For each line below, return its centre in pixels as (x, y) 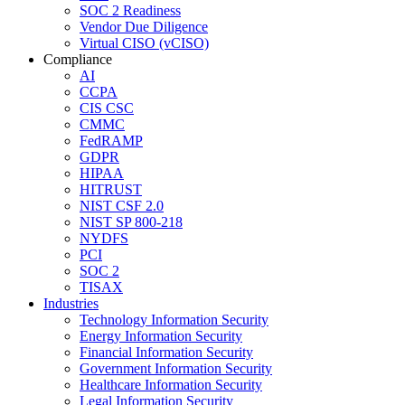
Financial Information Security (166, 353)
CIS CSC (107, 108)
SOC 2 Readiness (130, 11)
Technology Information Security (174, 320)
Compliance (78, 60)
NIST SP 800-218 (131, 222)
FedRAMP (111, 141)
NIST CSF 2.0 (122, 206)
